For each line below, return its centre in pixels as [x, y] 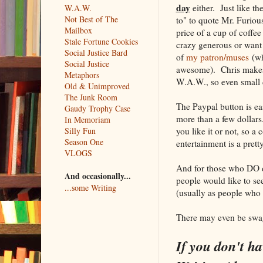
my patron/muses [217, 57]
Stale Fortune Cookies [101, 41]
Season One [84, 141]
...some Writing [90, 187]
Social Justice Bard [96, 52]
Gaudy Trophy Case [97, 108]
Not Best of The [91, 19]
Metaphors [82, 75]
